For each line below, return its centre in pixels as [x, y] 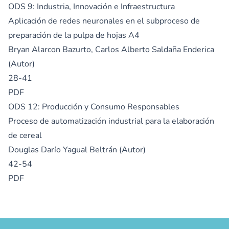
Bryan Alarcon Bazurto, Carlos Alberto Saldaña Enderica [111, 49]
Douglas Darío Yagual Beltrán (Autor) [77, 150]
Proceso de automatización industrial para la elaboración [111, 121]
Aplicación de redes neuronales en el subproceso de [104, 21]
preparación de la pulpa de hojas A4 [74, 35]
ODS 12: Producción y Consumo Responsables [94, 107]
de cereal [25, 135]
